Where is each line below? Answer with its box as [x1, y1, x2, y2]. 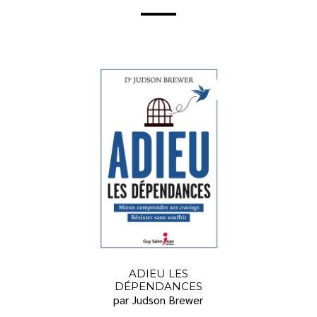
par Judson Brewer [113, 292, 204, 308]
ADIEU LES [128, 267, 188, 281]
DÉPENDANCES [114, 279, 202, 294]
